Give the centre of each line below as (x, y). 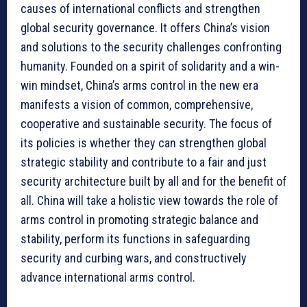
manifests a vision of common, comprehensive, (137, 104)
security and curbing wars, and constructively (134, 258)
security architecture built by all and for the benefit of (153, 181)
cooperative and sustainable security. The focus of (146, 123)
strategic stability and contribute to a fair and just (144, 162)
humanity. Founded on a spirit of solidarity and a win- (150, 66)
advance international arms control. (108, 277)
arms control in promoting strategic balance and (139, 219)
